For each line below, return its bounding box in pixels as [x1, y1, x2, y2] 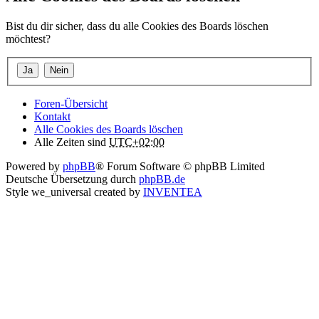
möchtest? [6, 33, 51, 46]
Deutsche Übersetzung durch [6, 172, 139, 185]
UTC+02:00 [109, 135, 164, 148]
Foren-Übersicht [34, 97, 108, 110]
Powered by [6, 159, 63, 172]
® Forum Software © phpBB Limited [95, 159, 265, 172]
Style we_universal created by [6, 185, 143, 198]
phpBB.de [139, 172, 185, 185]
